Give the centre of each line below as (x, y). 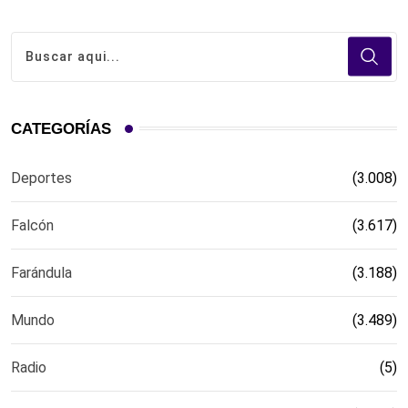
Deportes (41, 178)
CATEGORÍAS (61, 128)
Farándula (41, 272)
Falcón (32, 225)
